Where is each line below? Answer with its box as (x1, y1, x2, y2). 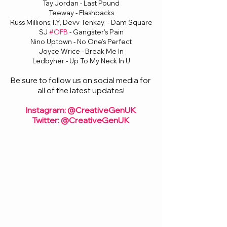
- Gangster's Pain (67, 28, 124, 36)
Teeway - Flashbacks (48, 9, 114, 17)
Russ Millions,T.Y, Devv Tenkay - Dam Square (10, 18, 153, 26)
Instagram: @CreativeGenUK (25, 105, 136, 115)
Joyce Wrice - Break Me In (39, 47, 124, 55)
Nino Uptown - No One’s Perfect (30, 37, 132, 46)
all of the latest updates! (37, 86, 125, 95)
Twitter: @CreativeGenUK (31, 115, 129, 125)
